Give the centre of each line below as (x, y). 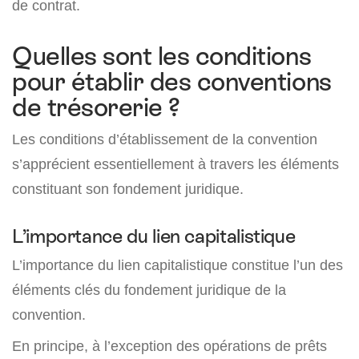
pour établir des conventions (172, 82)
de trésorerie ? (96, 108)
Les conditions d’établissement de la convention (165, 139)
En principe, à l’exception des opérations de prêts (169, 346)
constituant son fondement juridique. (128, 189)
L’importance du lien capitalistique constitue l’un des (177, 265)
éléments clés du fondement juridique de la (149, 290)
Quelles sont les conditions (162, 56)
